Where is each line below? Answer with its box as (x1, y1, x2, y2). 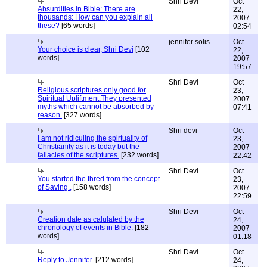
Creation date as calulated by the (38, 215, 144, 223)
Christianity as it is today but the (38, 142, 139, 151)
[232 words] (119, 151, 159, 159)
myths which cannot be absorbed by (38, 103, 154, 111)
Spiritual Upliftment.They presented (38, 94, 151, 103)
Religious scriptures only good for (38, 86, 146, 94)
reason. (38, 111, 62, 119)
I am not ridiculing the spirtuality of (38, 134, 147, 142)
